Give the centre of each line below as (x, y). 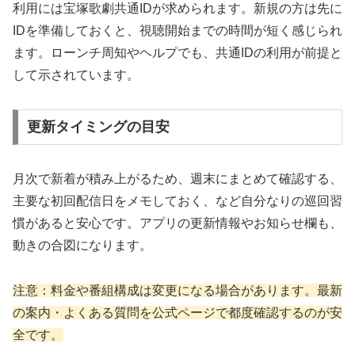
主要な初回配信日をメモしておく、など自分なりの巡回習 (177, 201)
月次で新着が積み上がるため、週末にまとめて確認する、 (177, 179)
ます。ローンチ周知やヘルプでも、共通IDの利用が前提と (177, 52)
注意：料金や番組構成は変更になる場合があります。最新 (177, 291)
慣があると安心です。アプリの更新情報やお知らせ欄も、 (177, 223)
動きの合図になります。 (82, 246)
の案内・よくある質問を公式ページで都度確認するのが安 (177, 313)
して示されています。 (76, 74)
